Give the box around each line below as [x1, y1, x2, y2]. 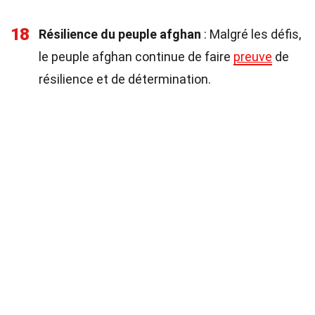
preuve [233, 49, 272, 64]
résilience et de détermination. [39, 72, 211, 86]
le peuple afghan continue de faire [39, 49, 233, 64]
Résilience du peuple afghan [39, 27, 201, 41]
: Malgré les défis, [201, 27, 301, 41]
